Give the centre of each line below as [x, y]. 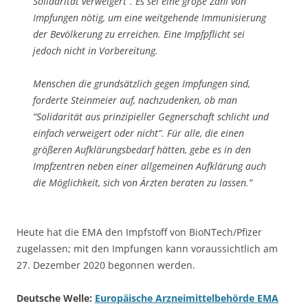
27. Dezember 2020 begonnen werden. [106, 265]
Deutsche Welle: [56, 298]
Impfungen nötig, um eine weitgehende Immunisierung [150, 17]
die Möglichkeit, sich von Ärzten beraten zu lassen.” [143, 182]
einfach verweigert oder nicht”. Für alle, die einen [139, 133]
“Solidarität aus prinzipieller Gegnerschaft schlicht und [151, 116]
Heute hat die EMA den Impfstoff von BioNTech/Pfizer [139, 232]
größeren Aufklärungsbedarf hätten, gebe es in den [142, 149]
